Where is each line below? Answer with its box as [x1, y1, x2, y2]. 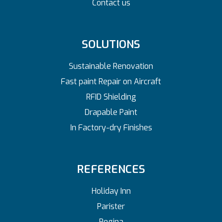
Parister [97, 201, 125, 212]
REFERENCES [77, 162, 145, 176]
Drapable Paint [85, 107, 137, 117]
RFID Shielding [86, 92, 136, 102]
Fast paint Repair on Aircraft [61, 76, 161, 87]
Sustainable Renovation [69, 61, 153, 71]
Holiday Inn [91, 186, 131, 196]
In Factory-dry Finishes [70, 122, 152, 133]
